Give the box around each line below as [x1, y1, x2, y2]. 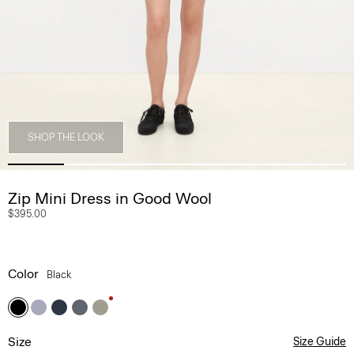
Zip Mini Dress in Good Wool [8, 189, 212, 208]
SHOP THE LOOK [28, 131, 104, 143]
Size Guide [293, 335, 346, 348]
